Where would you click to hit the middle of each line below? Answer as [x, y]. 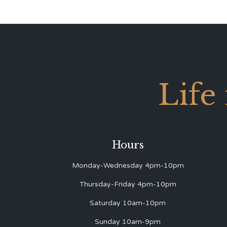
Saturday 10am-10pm [128, 203]
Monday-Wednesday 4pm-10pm [128, 165]
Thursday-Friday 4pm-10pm [128, 184]
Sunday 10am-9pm [128, 222]
